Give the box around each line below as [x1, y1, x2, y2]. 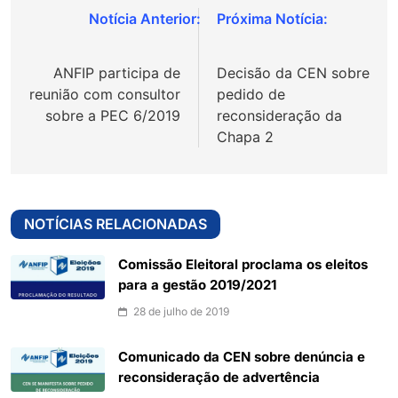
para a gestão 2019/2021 [118, 276, 276, 293]
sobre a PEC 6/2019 [45, 106, 180, 124]
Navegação [28, 9, 142, 36]
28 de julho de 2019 [133, 304, 229, 318]
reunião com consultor [29, 84, 180, 103]
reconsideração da [217, 106, 342, 124]
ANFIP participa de [53, 63, 180, 82]
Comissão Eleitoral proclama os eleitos [118, 256, 368, 273]
